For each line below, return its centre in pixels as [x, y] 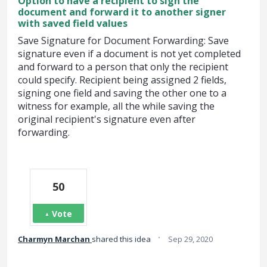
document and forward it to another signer [122, 12]
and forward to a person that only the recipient [123, 67]
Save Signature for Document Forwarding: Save [123, 41]
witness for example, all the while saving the [116, 106]
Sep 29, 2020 [190, 239]
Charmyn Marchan [54, 239]
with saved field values [73, 23]
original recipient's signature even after [107, 119]
